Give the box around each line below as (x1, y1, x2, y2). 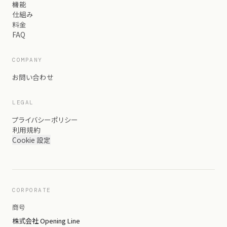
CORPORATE (12, 186, 51, 194)
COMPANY (12, 56, 43, 63)
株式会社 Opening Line (12, 216, 80, 225)
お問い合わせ (12, 72, 54, 82)
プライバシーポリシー (12, 115, 78, 125)
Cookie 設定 (12, 135, 51, 145)
